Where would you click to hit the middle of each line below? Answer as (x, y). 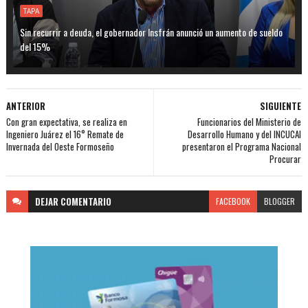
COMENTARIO (86, 201)
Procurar (286, 158)
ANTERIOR (25, 106)
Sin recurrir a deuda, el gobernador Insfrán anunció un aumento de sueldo (151, 32)
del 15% (35, 46)
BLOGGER (280, 201)
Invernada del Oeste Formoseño (60, 146)
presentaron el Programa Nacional (242, 146)
